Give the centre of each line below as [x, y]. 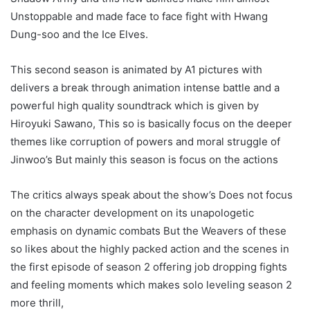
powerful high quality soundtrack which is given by [135, 106]
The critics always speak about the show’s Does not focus [152, 195]
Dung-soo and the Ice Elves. [81, 35]
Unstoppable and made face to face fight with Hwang [139, 17]
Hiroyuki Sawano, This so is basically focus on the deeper [151, 124]
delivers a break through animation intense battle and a [145, 88]
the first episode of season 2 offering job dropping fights [149, 267]
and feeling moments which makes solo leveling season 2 [151, 285]
